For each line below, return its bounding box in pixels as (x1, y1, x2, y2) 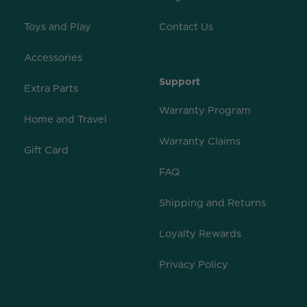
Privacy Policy (158, 258, 228, 271)
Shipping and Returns (158, 196, 266, 210)
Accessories (24, 51, 82, 64)
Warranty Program (158, 103, 251, 117)
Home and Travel (24, 112, 107, 126)
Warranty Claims (158, 134, 241, 148)
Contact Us (158, 20, 213, 34)
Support (158, 75, 200, 88)
